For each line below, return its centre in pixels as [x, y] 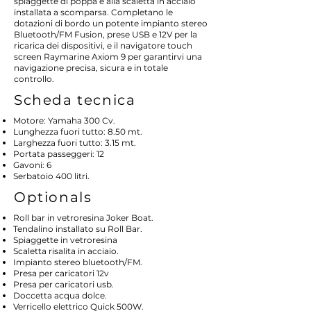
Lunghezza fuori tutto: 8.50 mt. [78, 132]
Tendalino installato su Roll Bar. [78, 229]
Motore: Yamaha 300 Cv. [64, 120]
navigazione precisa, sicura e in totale [91, 68]
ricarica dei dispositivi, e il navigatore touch [103, 45]
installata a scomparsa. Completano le [93, 12]
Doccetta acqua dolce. [60, 295]
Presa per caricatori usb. [64, 284]
